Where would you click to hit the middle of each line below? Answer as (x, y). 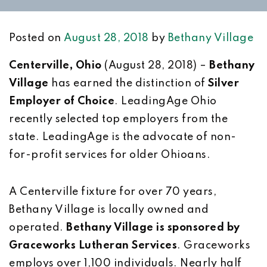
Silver (223, 83)
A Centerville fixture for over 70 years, (113, 192)
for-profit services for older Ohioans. (110, 155)
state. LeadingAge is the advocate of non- (123, 137)
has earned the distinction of (128, 83)
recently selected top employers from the (118, 119)
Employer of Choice (62, 101)
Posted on (36, 38)
